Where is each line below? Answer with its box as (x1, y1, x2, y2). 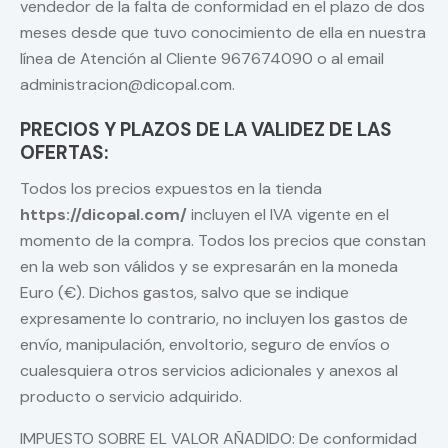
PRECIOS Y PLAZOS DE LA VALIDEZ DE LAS (20, 117, 392, 143)
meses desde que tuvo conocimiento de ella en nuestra (20, 22, 426, 44)
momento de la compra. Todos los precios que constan (20, 230, 426, 252)
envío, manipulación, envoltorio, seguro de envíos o (20, 334, 390, 356)
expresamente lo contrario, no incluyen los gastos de (20, 308, 408, 330)
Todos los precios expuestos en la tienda (20, 178, 322, 200)
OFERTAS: (20, 140, 108, 166)
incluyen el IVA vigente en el (187, 204, 389, 226)
